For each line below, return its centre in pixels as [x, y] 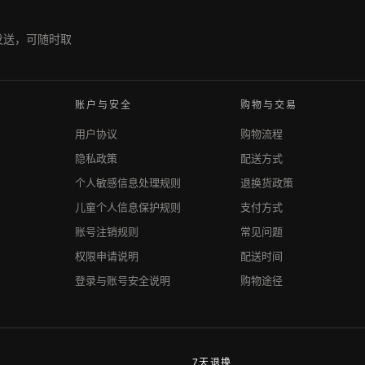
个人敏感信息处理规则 [128, 182]
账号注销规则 [107, 231]
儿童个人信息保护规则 [128, 207]
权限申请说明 [107, 256]
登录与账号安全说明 [123, 280]
